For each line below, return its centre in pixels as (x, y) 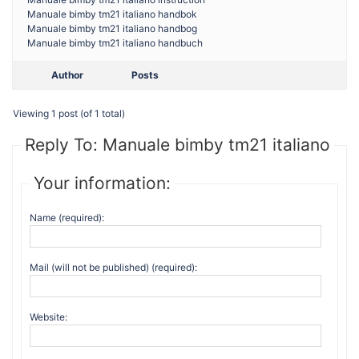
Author (67, 75)
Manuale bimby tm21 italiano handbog (112, 28)
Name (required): (67, 218)
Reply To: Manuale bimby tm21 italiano (177, 145)
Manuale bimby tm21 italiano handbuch (115, 43)
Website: (48, 317)
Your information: (102, 183)
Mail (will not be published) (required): (113, 267)
